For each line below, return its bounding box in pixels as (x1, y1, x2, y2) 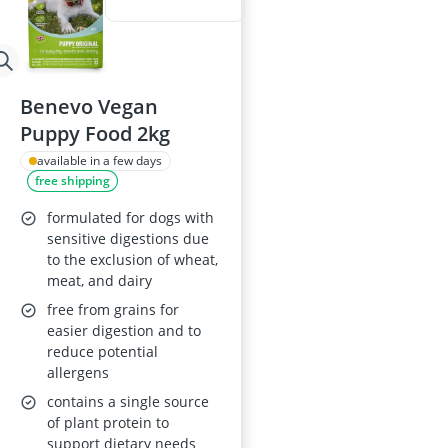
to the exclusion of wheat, (47, 250, 218, 270)
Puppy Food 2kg (20, 120, 170, 148)
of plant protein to (47, 413, 169, 433)
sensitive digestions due (47, 229, 209, 249)
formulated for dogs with (47, 208, 214, 228)
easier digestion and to (47, 321, 201, 341)
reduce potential (47, 342, 158, 362)
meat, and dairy (47, 271, 152, 291)
